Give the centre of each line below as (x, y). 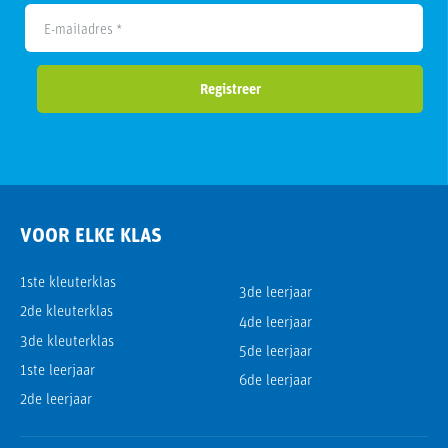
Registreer (230, 90)
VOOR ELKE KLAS (91, 237)
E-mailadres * (83, 31)
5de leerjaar (275, 353)
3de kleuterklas (67, 342)
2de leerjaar (56, 401)
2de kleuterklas (66, 313)
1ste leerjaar (57, 372)
